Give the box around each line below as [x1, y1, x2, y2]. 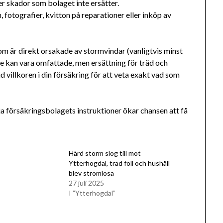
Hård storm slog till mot [68, 149, 141, 158]
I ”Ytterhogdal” [68, 189, 115, 198]
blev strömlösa [68, 169, 114, 178]
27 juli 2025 [68, 179, 104, 188]
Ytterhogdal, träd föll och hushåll [68, 159, 170, 168]
